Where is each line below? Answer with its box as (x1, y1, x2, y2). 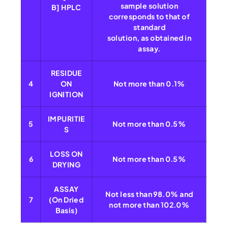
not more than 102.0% (109, 200, 190, 210)
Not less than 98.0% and (105, 189, 193, 199)
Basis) (55, 206, 78, 215)
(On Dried (49, 195, 84, 205)
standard (133, 22, 166, 32)
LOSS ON (49, 149, 83, 159)
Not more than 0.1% (113, 79, 185, 89)
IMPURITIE (47, 114, 85, 124)
